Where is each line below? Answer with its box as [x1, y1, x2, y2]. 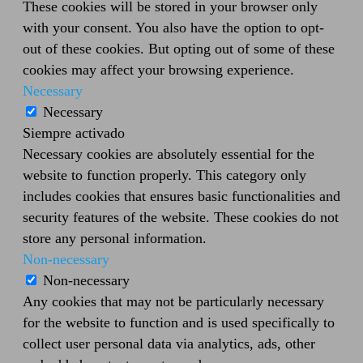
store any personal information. [23, 229, 207, 246]
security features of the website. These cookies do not [23, 208, 339, 225]
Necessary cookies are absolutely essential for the [23, 145, 314, 162]
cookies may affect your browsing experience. [23, 61, 294, 78]
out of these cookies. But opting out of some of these [23, 40, 335, 57]
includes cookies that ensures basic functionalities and [23, 187, 340, 204]
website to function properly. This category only [23, 166, 306, 183]
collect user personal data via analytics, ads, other [23, 335, 315, 352]
